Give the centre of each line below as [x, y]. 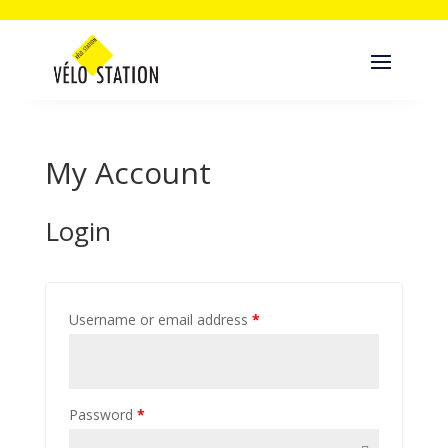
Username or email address [160, 319]
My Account [127, 172]
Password [102, 414]
